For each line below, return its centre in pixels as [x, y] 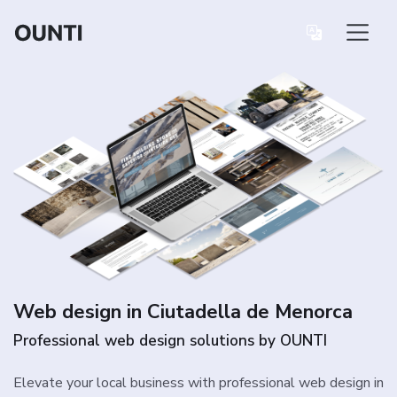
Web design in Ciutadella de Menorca [183, 312]
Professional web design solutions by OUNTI [170, 341]
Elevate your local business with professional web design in [198, 383]
